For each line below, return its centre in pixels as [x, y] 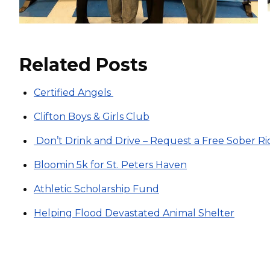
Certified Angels [74, 92]
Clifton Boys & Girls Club [92, 116]
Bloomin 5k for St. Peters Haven [110, 165]
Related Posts [83, 64]
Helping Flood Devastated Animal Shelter [134, 213]
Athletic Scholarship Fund [96, 189]
